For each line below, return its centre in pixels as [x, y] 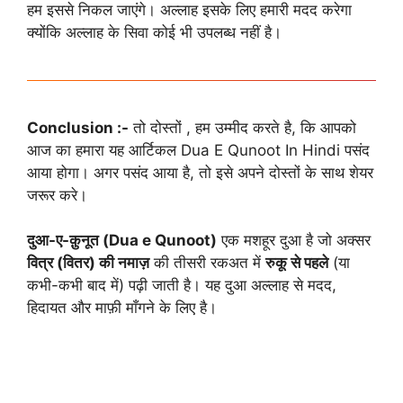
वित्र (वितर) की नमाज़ [88, 263]
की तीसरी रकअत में [207, 263]
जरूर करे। [57, 195]
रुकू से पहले [297, 263]
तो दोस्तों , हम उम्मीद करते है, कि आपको [242, 127]
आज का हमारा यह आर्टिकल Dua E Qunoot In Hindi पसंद [198, 150]
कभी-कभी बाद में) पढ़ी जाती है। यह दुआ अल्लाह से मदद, [182, 286]
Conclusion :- [78, 127]
